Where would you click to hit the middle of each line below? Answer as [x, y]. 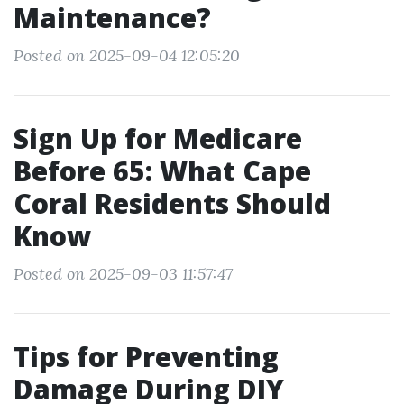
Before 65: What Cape [162, 171]
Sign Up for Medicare [158, 138]
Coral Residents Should [172, 203]
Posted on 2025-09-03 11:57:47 [123, 274]
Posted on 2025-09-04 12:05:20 [127, 55]
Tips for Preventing [146, 357]
